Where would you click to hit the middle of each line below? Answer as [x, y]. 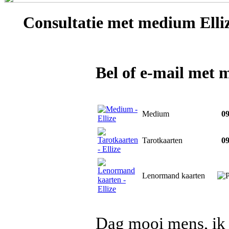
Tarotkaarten [162, 140]
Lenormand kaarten [174, 176]
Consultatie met [78, 23]
